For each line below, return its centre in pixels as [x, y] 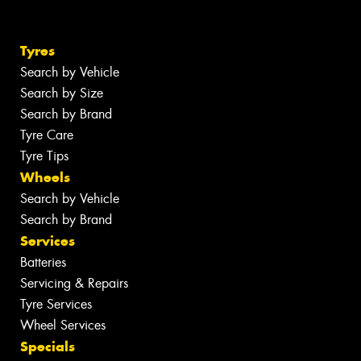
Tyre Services [56, 305]
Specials [48, 347]
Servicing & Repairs [74, 284]
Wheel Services [63, 326]
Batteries [43, 263]
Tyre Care [47, 135]
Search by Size [62, 93]
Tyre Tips [44, 156]
